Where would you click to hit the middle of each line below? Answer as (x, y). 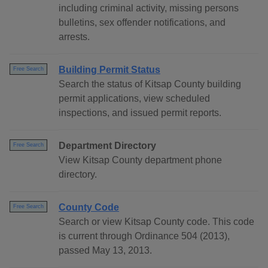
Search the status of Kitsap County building (150, 84)
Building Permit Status (109, 70)
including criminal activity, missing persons (149, 8)
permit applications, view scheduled (134, 99)
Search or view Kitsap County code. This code (156, 222)
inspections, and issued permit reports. (140, 113)
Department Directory (107, 146)
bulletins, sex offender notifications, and (142, 23)
